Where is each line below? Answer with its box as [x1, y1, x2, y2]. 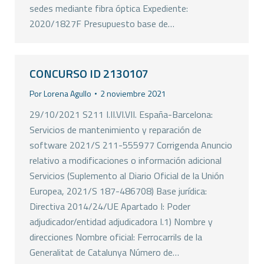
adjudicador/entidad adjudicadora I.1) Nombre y [29, 214, 213, 229]
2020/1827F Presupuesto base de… [29, 16, 174, 31]
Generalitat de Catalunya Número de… [29, 245, 179, 259]
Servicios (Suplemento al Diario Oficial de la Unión [29, 169, 224, 183]
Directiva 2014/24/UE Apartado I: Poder [29, 199, 190, 213]
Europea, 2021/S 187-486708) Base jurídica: [29, 184, 207, 198]
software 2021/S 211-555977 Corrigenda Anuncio [29, 138, 232, 152]
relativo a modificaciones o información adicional [29, 153, 222, 167]
